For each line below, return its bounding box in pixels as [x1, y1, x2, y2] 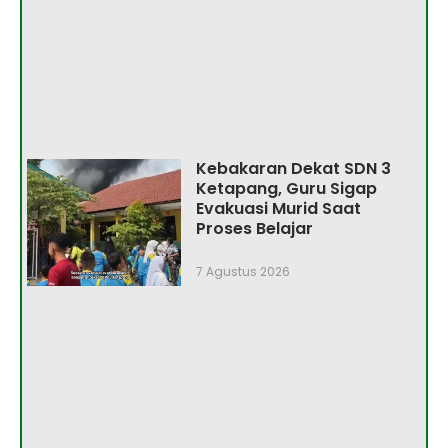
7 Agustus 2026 [195, 263, 290, 281]
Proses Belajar [195, 217, 313, 241]
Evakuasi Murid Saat [195, 197, 361, 221]
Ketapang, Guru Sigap [195, 177, 377, 201]
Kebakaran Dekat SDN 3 [195, 157, 391, 181]
